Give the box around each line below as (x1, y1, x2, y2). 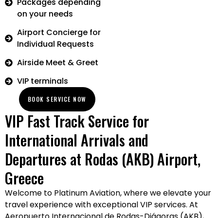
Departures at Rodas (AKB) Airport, (5, 148, 200, 170)
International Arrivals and (5, 129, 148, 151)
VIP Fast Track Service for (5, 110, 149, 132)
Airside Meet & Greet (17, 57, 98, 68)
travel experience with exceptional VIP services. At (5, 199, 198, 210)
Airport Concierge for (17, 27, 101, 38)
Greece (5, 167, 44, 189)
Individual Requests (17, 38, 94, 50)
